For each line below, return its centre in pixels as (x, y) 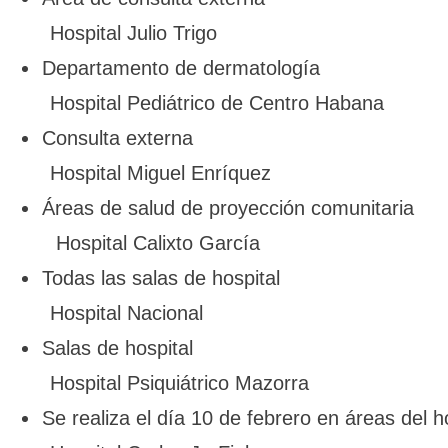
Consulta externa (117, 138)
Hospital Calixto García (155, 243)
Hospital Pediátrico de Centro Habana (217, 103)
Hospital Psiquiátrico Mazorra (179, 383)
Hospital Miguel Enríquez (160, 173)
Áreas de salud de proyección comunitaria (227, 208)
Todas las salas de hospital (160, 278)
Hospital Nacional (126, 313)
